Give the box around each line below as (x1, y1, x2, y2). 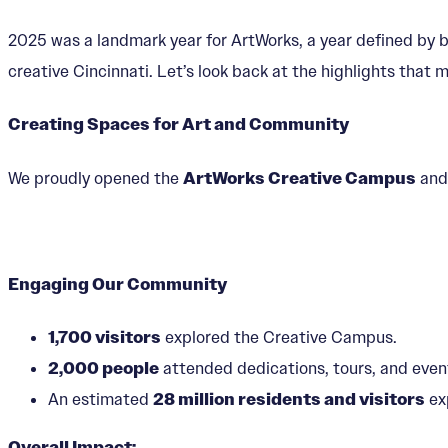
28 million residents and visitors (153, 389, 425, 411)
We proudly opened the (8, 167, 183, 188)
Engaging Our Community (8, 274, 227, 296)
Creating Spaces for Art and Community (8, 114, 349, 136)
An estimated (48, 389, 153, 410)
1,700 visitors (48, 327, 161, 349)
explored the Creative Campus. (161, 327, 397, 348)
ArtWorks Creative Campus (183, 167, 416, 189)
